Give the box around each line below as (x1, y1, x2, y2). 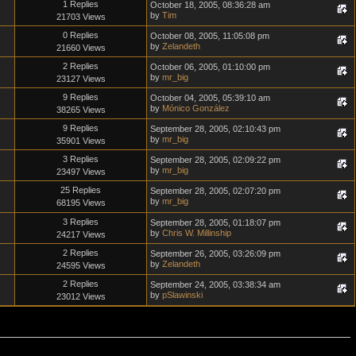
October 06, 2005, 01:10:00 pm (150, 61, 270, 72)
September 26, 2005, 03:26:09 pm (150, 248, 281, 258)
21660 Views (56, 42, 106, 52)
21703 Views (56, 11, 106, 21)
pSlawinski (162, 289, 203, 300)
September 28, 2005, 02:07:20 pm (150, 185, 281, 195)
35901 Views (56, 135, 106, 145)
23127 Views (56, 73, 106, 83)
